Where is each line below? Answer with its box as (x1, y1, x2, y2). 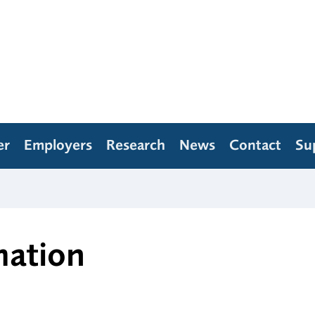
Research (106, 136, 165, 154)
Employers (24, 136, 92, 154)
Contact (229, 136, 281, 154)
